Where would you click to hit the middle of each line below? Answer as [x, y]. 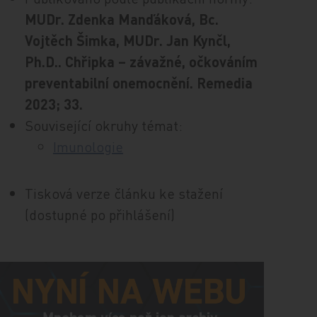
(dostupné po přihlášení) [99, 214]
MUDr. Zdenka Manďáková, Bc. [121, 19]
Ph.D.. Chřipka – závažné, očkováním [141, 62]
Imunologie [88, 146]
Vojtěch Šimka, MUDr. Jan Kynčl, [127, 40]
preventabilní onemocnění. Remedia [138, 83]
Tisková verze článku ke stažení [123, 193]
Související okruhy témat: [103, 125]
